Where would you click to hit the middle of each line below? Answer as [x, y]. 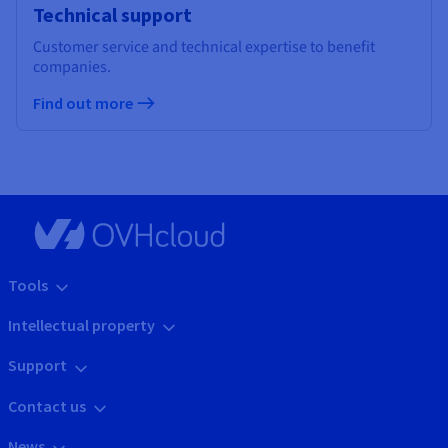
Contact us [47, 405]
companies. [72, 67]
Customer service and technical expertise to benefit [204, 47]
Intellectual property [81, 325]
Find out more [84, 103]
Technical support [112, 15]
